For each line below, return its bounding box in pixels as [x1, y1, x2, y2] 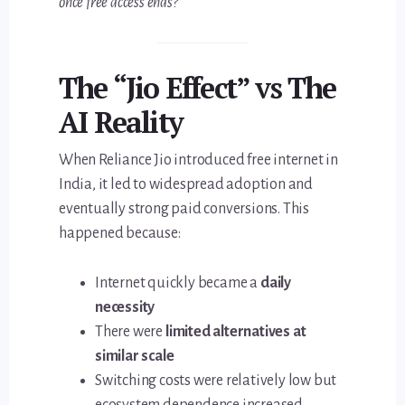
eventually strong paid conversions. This [59, 200, 310, 217]
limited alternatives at [165, 323, 306, 340]
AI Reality [59, 102, 184, 141]
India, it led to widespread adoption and [59, 175, 314, 193]
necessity [95, 298, 155, 316]
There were [95, 323, 165, 340]
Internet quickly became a [95, 274, 260, 291]
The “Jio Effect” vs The [59, 68, 336, 107]
